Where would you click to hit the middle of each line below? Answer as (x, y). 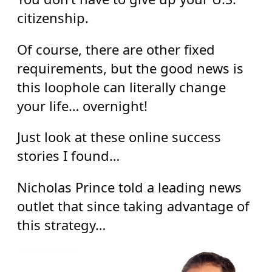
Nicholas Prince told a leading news (129, 187)
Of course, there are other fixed (116, 49)
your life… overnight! (82, 105)
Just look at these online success (119, 137)
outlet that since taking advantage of (133, 206)
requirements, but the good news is (130, 68)
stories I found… (68, 156)
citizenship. (53, 18)
